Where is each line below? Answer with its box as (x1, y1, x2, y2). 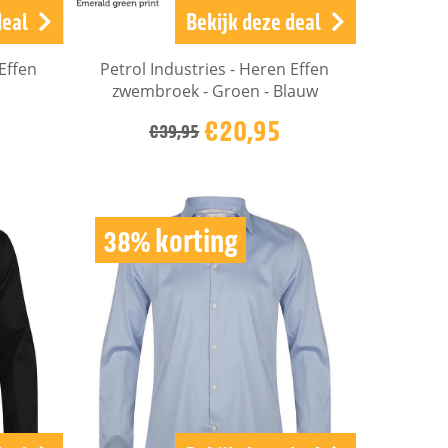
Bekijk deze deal (185, 6, 321, 35)
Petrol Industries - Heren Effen (100, 58, 330, 80)
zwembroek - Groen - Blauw (111, 80, 318, 102)
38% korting (102, 221, 238, 260)
